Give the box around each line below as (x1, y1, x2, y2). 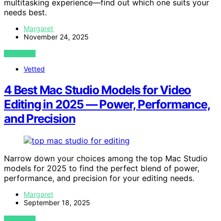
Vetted (24, 65, 45, 74)
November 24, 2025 (24, 33, 89, 41)
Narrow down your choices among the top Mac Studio (4, 153, 208, 164)
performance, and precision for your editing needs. (4, 173, 194, 184)
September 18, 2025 (24, 198, 90, 207)
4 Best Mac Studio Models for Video (4, 83, 191, 98)
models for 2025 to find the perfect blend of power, (4, 163, 199, 174)
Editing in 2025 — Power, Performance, (4, 97, 210, 112)
